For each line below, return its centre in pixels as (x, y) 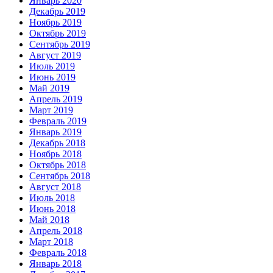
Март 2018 (51, 242)
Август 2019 (55, 55)
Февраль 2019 (58, 121)
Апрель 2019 (56, 99)
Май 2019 (49, 88)
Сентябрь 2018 (60, 176)
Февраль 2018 (58, 253)
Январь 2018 (55, 264)
